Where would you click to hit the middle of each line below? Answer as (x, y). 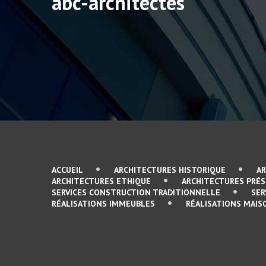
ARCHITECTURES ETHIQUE (101, 181)
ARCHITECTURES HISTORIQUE (170, 170)
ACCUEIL (67, 170)
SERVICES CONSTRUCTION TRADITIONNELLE (136, 192)
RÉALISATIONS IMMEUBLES (103, 204)
